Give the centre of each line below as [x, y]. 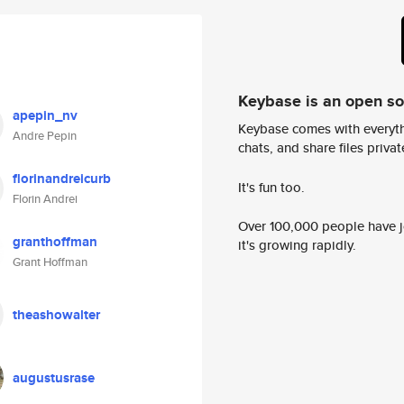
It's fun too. [271, 187]
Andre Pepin [45, 136]
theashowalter [56, 315]
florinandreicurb [62, 179]
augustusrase [54, 378]
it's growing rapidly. [297, 245]
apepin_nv [45, 115]
